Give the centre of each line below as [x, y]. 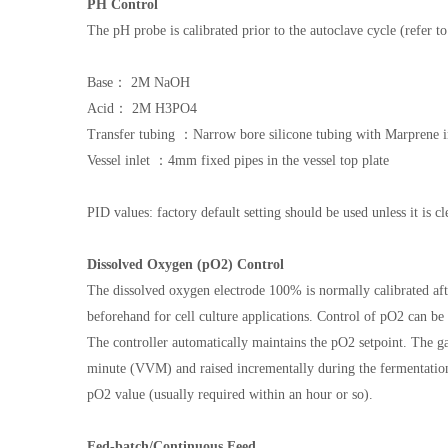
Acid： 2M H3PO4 [142, 108]
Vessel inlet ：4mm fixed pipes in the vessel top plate [238, 160]
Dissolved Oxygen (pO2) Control [185, 264]
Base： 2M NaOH [138, 82]
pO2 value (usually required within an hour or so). [230, 394]
